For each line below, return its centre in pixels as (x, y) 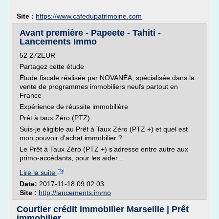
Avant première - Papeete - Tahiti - (90, 33)
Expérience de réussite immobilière (74, 107)
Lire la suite (38, 173)
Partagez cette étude (52, 66)
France (31, 95)
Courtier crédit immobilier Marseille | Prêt (103, 209)
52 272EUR (37, 55)
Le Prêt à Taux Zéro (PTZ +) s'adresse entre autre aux (104, 149)
